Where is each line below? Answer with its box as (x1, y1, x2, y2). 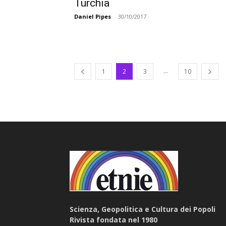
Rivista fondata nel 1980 (70, 214, 157, 224)
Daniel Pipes (74, 12, 111, 20)
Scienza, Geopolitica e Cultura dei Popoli (70, 204, 215, 214)
